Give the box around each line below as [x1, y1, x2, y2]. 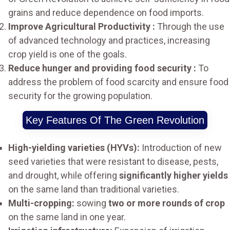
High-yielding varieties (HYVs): [8, 142, 140, 153]
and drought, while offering [8, 170, 119, 181]
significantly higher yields [119, 170, 228, 181]
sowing [74, 198, 108, 208]
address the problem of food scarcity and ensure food [8, 76, 228, 87]
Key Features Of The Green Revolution [26, 114, 204, 126]
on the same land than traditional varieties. [8, 184, 179, 195]
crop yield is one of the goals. [8, 49, 127, 60]
